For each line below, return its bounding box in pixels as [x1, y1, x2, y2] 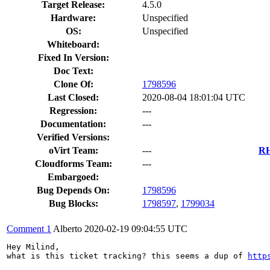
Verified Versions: [37, 131, 110, 142]
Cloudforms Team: [34, 158, 112, 169]
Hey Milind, [7, 242, 60, 251]
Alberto [53, 223, 82, 234]
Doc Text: [53, 65, 93, 76]
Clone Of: [53, 78, 93, 89]
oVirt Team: [48, 145, 98, 155]
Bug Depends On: [37, 184, 110, 195]
